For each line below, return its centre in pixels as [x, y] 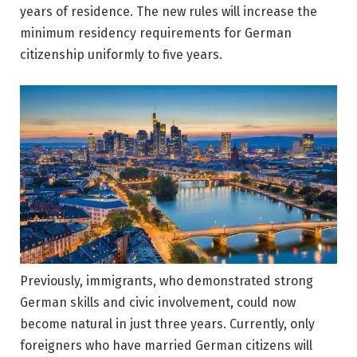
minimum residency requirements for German [156, 33]
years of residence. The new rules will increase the [169, 12]
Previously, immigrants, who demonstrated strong [167, 280]
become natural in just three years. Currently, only [167, 324]
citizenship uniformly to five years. [121, 55]
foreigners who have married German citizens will [166, 345]
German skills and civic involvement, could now [158, 302]
